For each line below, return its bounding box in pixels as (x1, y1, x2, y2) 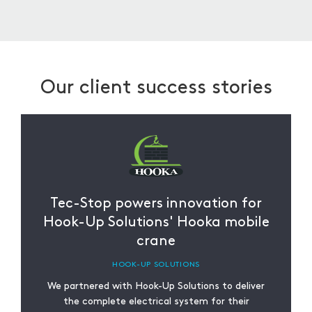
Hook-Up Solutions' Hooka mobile (42, 216, 270, 228)
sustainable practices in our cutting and (42, 8, 226, 17)
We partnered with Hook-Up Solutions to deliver (47, 281, 265, 290)
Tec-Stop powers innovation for (50, 197, 262, 210)
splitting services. (42, 23, 121, 32)
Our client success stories (40, 79, 272, 97)
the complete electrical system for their (63, 297, 249, 306)
